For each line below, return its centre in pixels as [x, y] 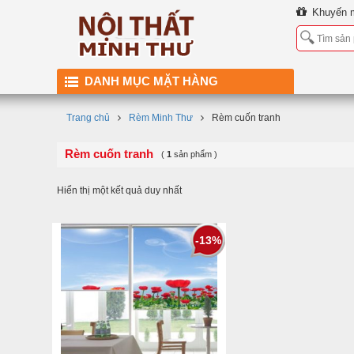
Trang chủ [88, 118]
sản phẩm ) [194, 154]
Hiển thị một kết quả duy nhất [119, 190]
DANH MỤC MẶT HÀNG [151, 81]
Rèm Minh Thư [161, 118]
